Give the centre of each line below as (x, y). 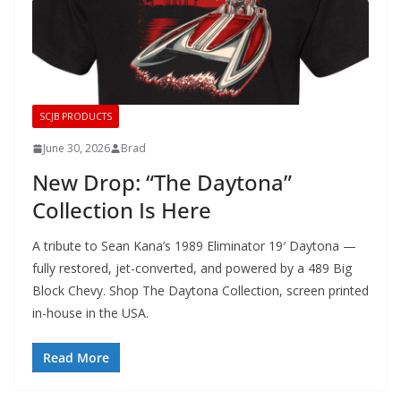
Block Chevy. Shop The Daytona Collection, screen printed (200, 291)
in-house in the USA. (90, 313)
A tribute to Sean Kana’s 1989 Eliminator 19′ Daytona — (194, 246)
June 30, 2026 (77, 149)
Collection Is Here (122, 210)
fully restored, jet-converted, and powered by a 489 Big (192, 269)
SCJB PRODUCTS (76, 117)
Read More (76, 358)
